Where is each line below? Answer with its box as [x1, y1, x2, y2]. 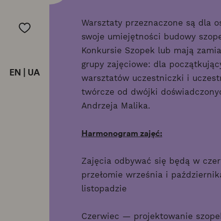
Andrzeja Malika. [81, 100, 150, 110]
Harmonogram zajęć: [81, 127, 162, 139]
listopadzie [81, 183, 127, 193]
